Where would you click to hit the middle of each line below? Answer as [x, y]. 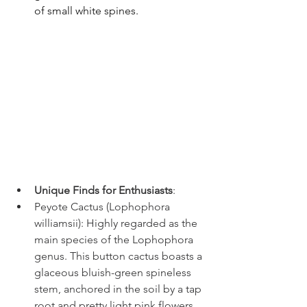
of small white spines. [86, 11]
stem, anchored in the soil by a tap [119, 288]
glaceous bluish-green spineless [114, 272]
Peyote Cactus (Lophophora [103, 206]
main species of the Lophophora [115, 239]
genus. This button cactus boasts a [120, 256]
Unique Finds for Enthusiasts [103, 190]
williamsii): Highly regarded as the [117, 223]
